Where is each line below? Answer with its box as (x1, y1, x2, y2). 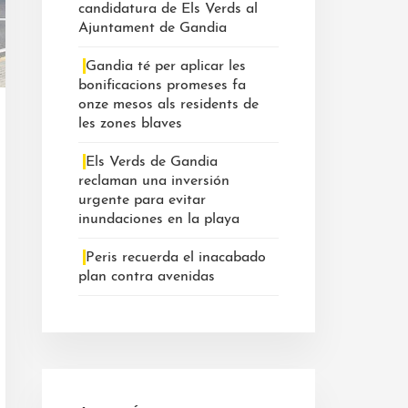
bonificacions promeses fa (78, 78, 246, 93)
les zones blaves (78, 117, 182, 131)
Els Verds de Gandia (86, 155, 218, 169)
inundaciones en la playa (78, 212, 240, 227)
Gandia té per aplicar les (86, 59, 246, 74)
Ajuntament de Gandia (78, 21, 227, 36)
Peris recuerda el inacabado (86, 250, 266, 265)
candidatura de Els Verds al (78, 2, 258, 16)
